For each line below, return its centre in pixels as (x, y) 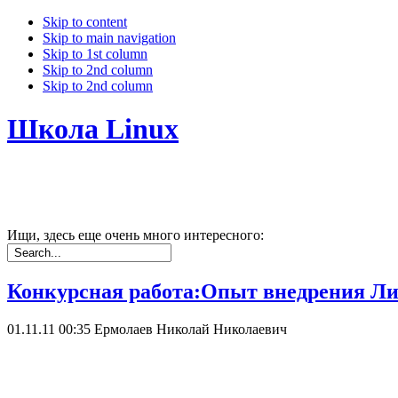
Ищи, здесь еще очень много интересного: (135, 235)
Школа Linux (93, 129)
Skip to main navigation (109, 38)
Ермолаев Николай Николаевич (191, 329)
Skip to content (85, 22)
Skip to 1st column (95, 54)
